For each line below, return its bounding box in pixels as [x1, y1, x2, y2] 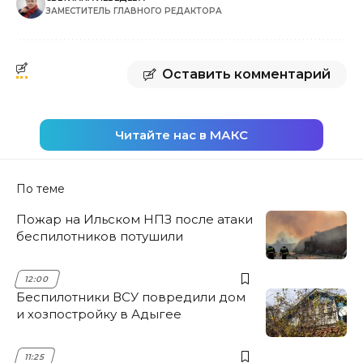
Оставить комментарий [162, 66, 331, 82]
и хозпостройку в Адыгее [16, 305, 181, 322]
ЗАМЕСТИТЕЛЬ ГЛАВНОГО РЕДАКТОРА [45, 5, 222, 16]
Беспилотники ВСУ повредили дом [16, 288, 246, 305]
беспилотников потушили [16, 228, 183, 244]
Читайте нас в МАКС [115, 126, 248, 143]
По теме [16, 181, 65, 196]
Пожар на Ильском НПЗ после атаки [16, 211, 253, 227]
